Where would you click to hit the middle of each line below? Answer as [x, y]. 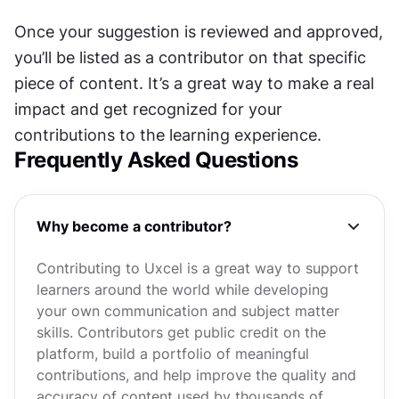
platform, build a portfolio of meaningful [173, 354]
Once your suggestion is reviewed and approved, [199, 32]
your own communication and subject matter [188, 311]
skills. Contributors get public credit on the [181, 332]
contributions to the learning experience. [168, 135]
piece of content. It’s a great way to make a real [194, 83]
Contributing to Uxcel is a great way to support [198, 268]
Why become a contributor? [134, 226]
